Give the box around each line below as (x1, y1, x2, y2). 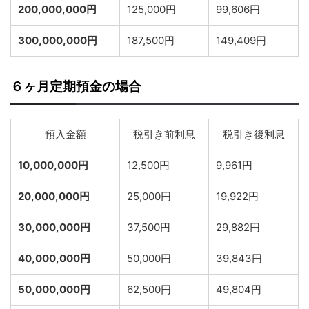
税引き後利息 (222, 128, 285, 141)
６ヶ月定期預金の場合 (10, 79, 141, 94)
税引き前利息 (133, 128, 195, 141)
